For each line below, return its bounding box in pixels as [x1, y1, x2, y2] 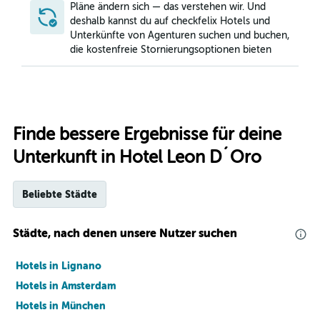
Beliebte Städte [22, 189, 97, 200]
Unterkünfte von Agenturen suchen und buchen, [70, 30, 289, 41]
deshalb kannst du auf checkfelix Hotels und [70, 16, 270, 26]
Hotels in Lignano [16, 260, 101, 271]
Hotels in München [16, 300, 106, 311]
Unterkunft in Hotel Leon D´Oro [13, 148, 261, 167]
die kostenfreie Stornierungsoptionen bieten [70, 44, 271, 55]
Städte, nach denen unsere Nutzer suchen [13, 226, 237, 240]
